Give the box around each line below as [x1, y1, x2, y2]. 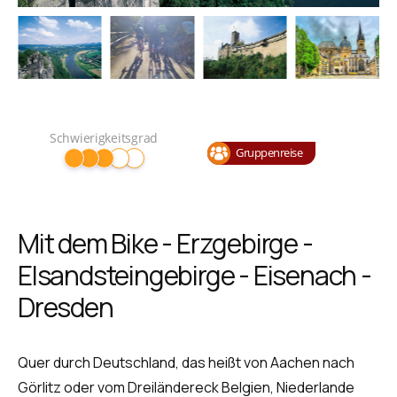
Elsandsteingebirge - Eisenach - [18, 257, 371, 294]
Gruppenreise [236, 144, 302, 160]
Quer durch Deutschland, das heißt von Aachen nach [18, 353, 354, 373]
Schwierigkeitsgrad [50, 129, 158, 147]
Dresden [18, 289, 113, 326]
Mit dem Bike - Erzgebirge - [18, 225, 313, 262]
